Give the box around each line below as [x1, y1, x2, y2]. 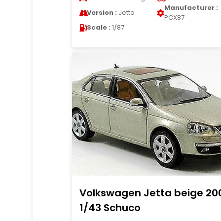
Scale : [86, 23, 110, 32]
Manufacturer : [164, 3, 218, 12]
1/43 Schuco [79, 201, 141, 215]
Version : [86, 8, 117, 17]
